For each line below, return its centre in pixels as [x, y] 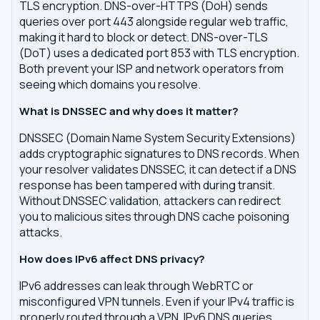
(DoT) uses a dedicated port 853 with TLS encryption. [159, 53]
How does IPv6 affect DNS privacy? [112, 259]
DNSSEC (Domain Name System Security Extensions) [157, 138]
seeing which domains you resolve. [110, 84]
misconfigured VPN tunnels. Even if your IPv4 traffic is [157, 301]
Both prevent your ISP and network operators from [151, 69]
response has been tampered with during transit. [147, 185]
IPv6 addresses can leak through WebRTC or [136, 286]
